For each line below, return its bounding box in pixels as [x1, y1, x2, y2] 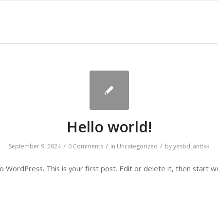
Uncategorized [117, 142, 158, 150]
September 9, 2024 [9, 142, 61, 150]
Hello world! [66, 117, 152, 137]
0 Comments [68, 142, 103, 150]
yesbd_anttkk [173, 142, 209, 150]
